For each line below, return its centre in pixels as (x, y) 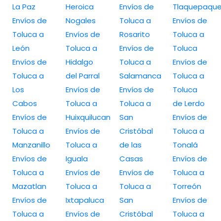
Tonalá (185, 145)
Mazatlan (29, 186)
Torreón (187, 186)
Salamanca (140, 75)
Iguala (77, 158)
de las (130, 145)
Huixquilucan (88, 117)
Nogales (81, 20)
